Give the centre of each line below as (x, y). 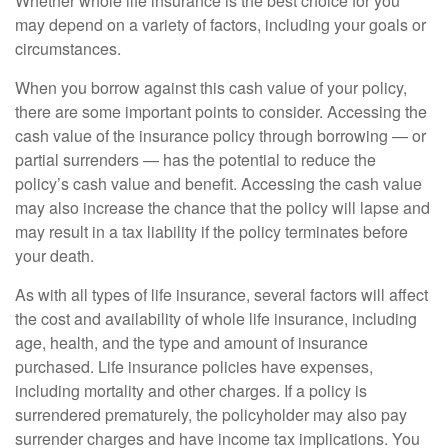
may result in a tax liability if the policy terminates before (211, 232)
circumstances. (68, 49)
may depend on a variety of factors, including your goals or (220, 25)
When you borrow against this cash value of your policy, (211, 88)
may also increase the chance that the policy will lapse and (222, 208)
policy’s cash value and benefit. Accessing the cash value (218, 184)
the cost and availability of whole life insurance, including (216, 319)
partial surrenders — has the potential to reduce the (195, 160)
